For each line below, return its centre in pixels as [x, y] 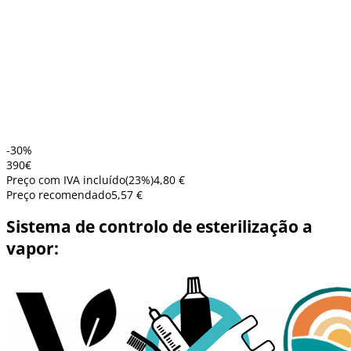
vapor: [33, 248]
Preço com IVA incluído [66, 179]
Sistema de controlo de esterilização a [159, 226]
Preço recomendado [59, 194]
